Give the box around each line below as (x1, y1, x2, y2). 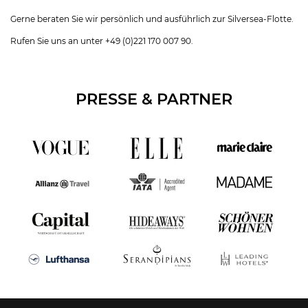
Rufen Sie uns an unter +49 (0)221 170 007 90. (10, 36, 193, 46)
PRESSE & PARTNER (76, 89, 232, 109)
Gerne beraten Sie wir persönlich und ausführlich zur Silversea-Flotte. (10, 14, 294, 24)
